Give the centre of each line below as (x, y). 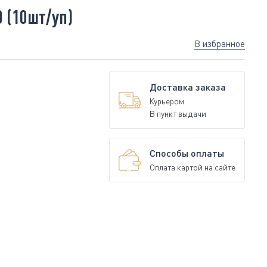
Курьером (167, 101)
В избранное (220, 44)
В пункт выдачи (178, 114)
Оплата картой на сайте (193, 167)
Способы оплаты (187, 153)
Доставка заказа (188, 87)
